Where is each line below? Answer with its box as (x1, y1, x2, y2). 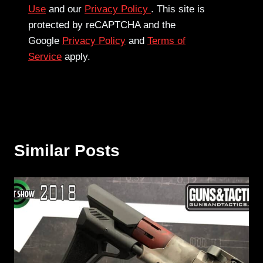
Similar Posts (14, 141, 120, 160)
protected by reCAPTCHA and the (28, 19, 176, 31)
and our (46, 4, 85, 15)
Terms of (147, 35, 186, 47)
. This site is (151, 4, 205, 15)
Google (28, 35, 62, 47)
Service (28, 51, 62, 63)
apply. (62, 51, 90, 63)
